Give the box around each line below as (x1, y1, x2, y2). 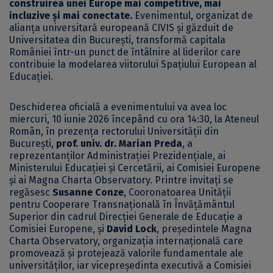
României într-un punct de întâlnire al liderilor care (9, 46, 241, 58)
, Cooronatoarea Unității (124, 186, 231, 199)
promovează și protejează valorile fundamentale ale (9, 247, 243, 260)
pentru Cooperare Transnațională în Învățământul (9, 199, 235, 211)
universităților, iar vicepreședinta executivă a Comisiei (9, 260, 251, 272)
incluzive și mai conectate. (9, 10, 135, 22)
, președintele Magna (157, 223, 252, 235)
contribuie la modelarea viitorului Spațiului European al (9, 58, 257, 71)
